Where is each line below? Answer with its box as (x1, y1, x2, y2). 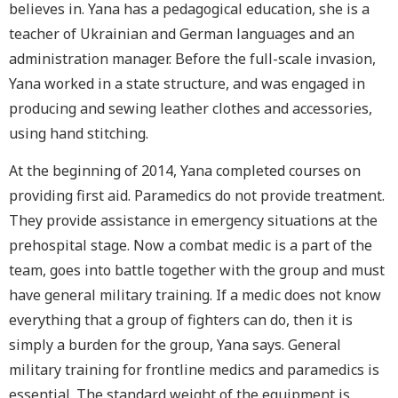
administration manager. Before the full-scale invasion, (9, 48, 376, 68)
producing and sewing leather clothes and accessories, (9, 98, 372, 118)
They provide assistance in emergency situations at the (9, 211, 378, 231)
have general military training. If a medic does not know (9, 285, 381, 306)
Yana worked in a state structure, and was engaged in (9, 73, 365, 93)
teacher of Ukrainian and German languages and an (9, 23, 354, 44)
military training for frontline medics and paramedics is (9, 360, 379, 380)
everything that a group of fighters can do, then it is (9, 310, 353, 330)
